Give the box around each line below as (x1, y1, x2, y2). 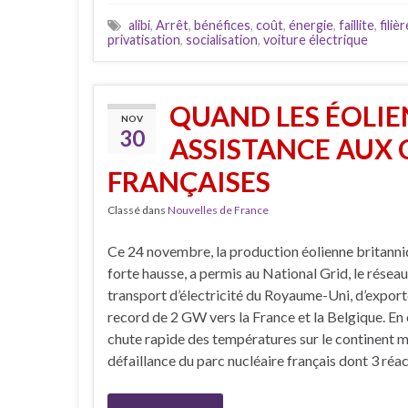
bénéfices (194, 17, 250, 33)
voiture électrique (263, 32, 368, 47)
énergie (289, 17, 333, 33)
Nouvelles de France (168, 203, 269, 217)
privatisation (107, 32, 180, 47)
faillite (339, 17, 374, 33)
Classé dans (107, 203, 168, 217)
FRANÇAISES (107, 165, 270, 198)
